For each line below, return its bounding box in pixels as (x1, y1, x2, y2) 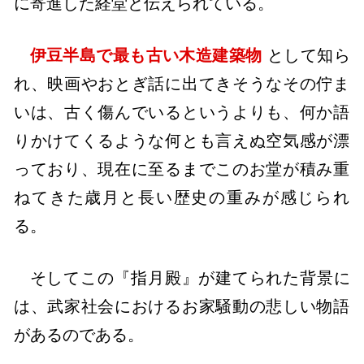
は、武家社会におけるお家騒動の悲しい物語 (14, 297, 350, 317)
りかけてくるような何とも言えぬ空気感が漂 (14, 130, 350, 150)
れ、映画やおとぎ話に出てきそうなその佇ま (14, 73, 350, 93)
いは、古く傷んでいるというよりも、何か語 (14, 102, 350, 122)
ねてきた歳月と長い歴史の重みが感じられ (14, 187, 350, 207)
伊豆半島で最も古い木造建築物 (29, 45, 262, 65)
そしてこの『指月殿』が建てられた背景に (29, 268, 350, 288)
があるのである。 (14, 325, 145, 345)
